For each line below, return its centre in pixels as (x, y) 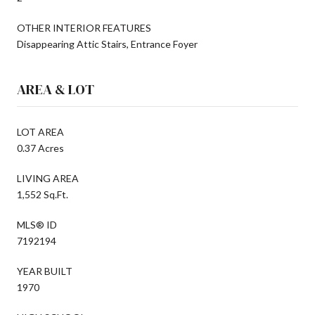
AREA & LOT (56, 89)
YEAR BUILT (45, 271)
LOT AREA (40, 131)
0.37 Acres (40, 148)
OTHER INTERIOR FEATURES (84, 27)
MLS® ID (37, 224)
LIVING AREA (48, 178)
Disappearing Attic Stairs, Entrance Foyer (107, 44)
